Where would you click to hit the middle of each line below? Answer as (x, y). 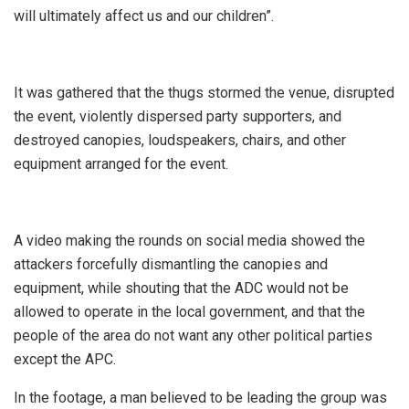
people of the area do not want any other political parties (193, 336)
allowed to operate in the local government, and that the (189, 312)
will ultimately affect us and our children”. (144, 16)
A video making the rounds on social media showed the (189, 241)
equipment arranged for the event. (121, 164)
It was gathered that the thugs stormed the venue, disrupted (204, 93)
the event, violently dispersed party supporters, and (178, 117)
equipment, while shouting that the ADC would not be (181, 288)
